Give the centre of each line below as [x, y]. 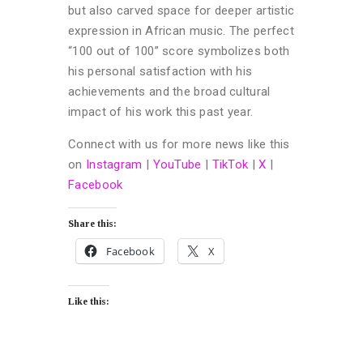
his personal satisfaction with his [160, 71]
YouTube [177, 164]
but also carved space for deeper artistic [181, 10]
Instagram [114, 164]
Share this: [92, 223]
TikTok [232, 164]
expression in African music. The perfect [181, 30]
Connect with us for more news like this [179, 144]
